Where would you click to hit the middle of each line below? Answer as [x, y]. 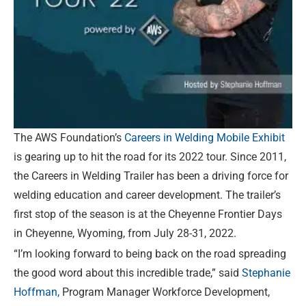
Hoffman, [37, 292]
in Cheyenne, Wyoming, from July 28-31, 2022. [125, 233]
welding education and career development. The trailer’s [147, 195]
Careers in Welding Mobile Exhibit [205, 137]
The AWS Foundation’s [69, 137]
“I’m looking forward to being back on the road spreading [150, 254]
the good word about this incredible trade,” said [128, 273]
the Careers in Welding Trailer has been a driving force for [151, 176]
